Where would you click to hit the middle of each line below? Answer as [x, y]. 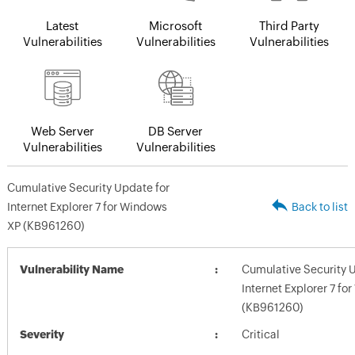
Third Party [289, 25]
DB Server [176, 131]
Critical [260, 334]
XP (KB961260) [45, 225]
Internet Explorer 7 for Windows [87, 206]
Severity [42, 334]
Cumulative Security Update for [88, 187]
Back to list [320, 206]
